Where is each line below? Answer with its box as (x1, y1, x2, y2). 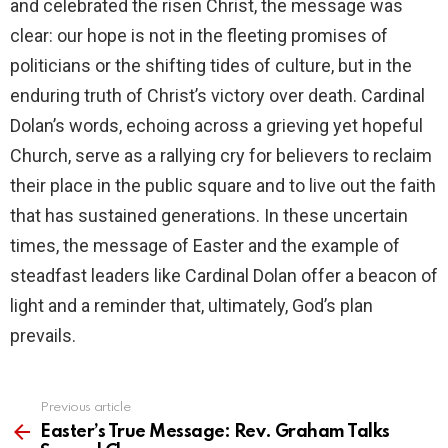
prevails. (10, 324, 76, 346)
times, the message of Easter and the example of (10, 234, 400, 256)
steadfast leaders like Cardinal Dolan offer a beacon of (10, 264, 438, 286)
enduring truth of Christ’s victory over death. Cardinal (10, 84, 425, 106)
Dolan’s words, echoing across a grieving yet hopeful (10, 114, 423, 136)
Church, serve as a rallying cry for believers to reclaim (10, 144, 432, 166)
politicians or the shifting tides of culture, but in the (10, 54, 412, 76)
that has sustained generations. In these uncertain (10, 204, 408, 226)
